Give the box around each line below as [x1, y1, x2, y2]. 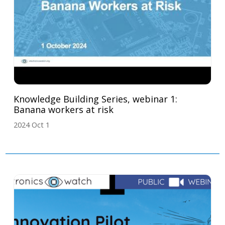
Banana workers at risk [14, 103, 114, 116]
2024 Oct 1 [14, 120, 50, 130]
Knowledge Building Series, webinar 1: [14, 92, 178, 105]
